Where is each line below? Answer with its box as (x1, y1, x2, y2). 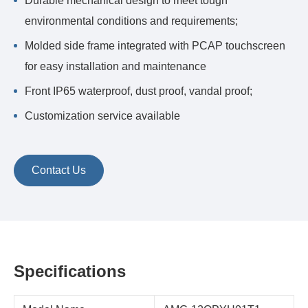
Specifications (14, 262, 126, 280)
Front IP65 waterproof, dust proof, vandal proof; (25, 85, 255, 97)
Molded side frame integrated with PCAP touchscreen (25, 40, 285, 52)
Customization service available (25, 110, 180, 122)
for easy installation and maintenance (25, 60, 206, 72)
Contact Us (32, 164, 86, 176)
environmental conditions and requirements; (25, 15, 238, 27)
